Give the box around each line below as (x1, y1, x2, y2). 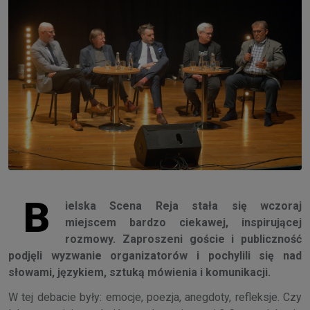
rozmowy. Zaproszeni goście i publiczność (65, 232, 302, 246)
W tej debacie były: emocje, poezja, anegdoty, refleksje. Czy (8, 291, 302, 304)
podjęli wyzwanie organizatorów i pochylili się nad (8, 249, 302, 263)
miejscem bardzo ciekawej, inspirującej (65, 216, 302, 230)
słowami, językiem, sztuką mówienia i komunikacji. (8, 266, 271, 280)
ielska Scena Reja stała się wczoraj (65, 199, 302, 213)
